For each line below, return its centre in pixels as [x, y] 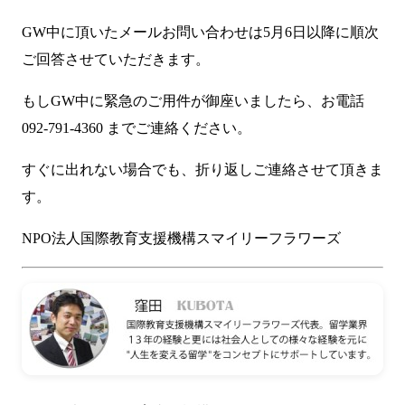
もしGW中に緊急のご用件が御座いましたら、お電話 [193, 101]
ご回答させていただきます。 [116, 60]
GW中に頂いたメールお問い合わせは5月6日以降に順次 [200, 33]
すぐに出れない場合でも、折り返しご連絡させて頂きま [202, 170]
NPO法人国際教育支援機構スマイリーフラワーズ [181, 239]
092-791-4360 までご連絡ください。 [137, 128]
